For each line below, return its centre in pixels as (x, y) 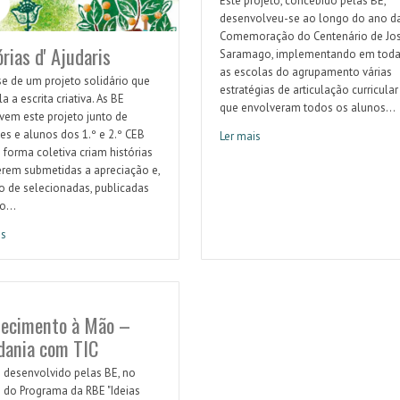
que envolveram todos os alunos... (307, 108)
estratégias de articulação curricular (308, 90)
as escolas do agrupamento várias (305, 72)
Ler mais (240, 137)
